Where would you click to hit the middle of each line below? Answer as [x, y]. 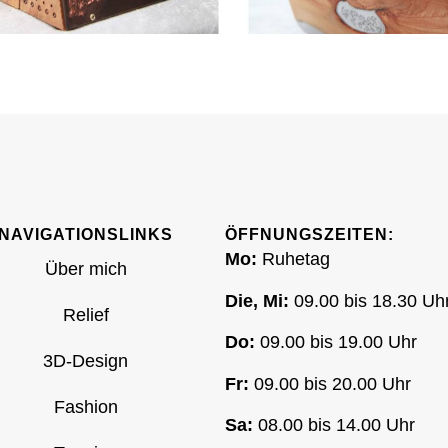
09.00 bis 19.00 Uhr [336, 342]
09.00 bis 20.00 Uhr [330, 383]
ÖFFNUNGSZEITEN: [310, 235]
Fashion [85, 407]
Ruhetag [294, 259]
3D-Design [86, 361]
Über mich [85, 269]
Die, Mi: [257, 300]
